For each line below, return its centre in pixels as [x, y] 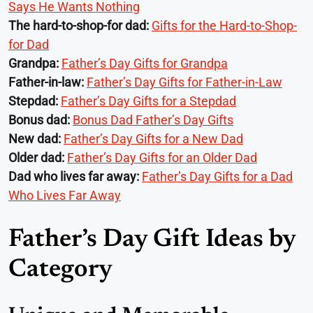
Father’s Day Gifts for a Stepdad [148, 101]
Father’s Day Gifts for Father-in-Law [184, 82]
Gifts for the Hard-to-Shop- [224, 25]
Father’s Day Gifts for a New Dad [153, 138]
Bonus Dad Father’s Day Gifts [153, 119]
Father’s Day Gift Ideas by [152, 240]
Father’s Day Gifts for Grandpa [145, 63]
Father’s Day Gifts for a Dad [217, 176]
